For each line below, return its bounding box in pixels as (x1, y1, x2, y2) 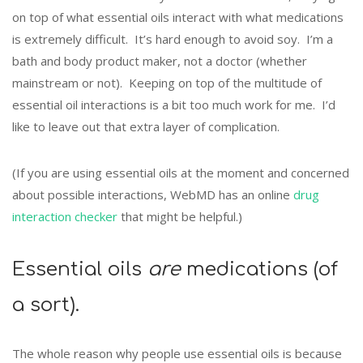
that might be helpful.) (117, 208, 242, 225)
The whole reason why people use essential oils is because (12, 344, 342, 361)
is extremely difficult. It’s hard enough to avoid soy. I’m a (12, 31, 333, 48)
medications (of (181, 258, 338, 280)
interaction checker (12, 208, 117, 225)
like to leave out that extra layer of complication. (12, 118, 280, 135)
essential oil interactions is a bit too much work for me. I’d (12, 96, 335, 113)
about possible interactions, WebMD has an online (12, 186, 293, 203)
